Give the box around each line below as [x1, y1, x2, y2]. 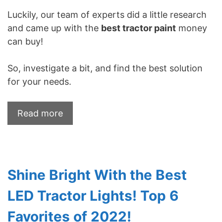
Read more [17, 108, 63, 119]
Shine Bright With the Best [7, 166, 187, 184]
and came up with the [7, 23, 101, 34]
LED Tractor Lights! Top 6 [7, 187, 178, 205]
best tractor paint [101, 23, 176, 34]
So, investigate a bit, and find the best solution [7, 63, 203, 74]
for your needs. [7, 76, 71, 87]
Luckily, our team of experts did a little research [7, 9, 207, 20]
